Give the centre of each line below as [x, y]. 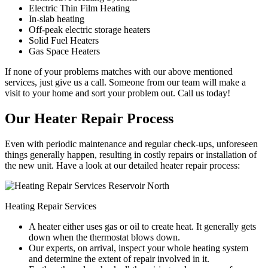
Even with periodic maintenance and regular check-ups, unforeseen [131, 144]
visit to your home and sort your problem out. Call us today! [118, 93]
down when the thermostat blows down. [104, 237]
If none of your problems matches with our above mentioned [119, 71]
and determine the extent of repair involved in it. [119, 258]
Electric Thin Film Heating [79, 8]
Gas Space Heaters [64, 51]
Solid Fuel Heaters [64, 40]
